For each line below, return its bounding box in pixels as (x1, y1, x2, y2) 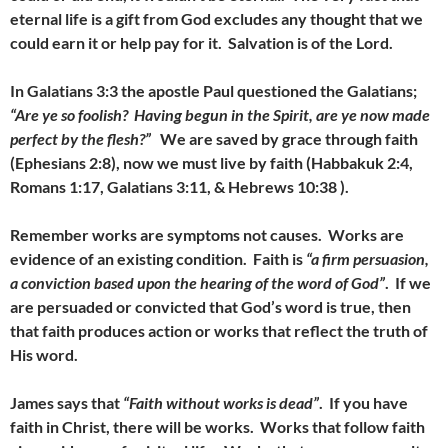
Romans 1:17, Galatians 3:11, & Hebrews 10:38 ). (10, 177, 349, 196)
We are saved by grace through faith (160, 129, 418, 148)
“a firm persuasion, (306, 249, 429, 268)
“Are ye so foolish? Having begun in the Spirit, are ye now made (10, 105, 430, 124)
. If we (385, 273, 431, 292)
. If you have (319, 393, 408, 412)
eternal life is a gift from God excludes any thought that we (10, 9, 423, 28)
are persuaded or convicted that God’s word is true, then (10, 297, 411, 316)
